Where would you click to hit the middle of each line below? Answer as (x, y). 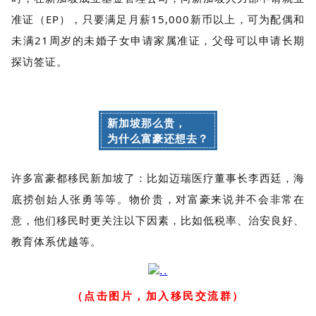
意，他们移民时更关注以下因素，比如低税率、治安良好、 (158, 220)
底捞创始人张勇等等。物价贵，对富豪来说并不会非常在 (158, 199)
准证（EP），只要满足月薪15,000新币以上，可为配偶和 (158, 19)
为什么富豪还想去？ (158, 138)
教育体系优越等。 (56, 241)
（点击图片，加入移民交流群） (158, 296)
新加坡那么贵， (147, 122)
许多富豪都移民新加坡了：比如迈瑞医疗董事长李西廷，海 (158, 177)
